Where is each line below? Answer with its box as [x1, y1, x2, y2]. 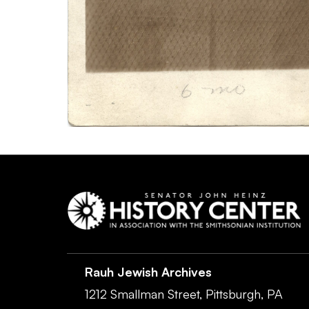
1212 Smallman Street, [84, 286, 202, 301]
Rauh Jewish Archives [84, 263, 212, 279]
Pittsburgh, [205, 286, 263, 301]
